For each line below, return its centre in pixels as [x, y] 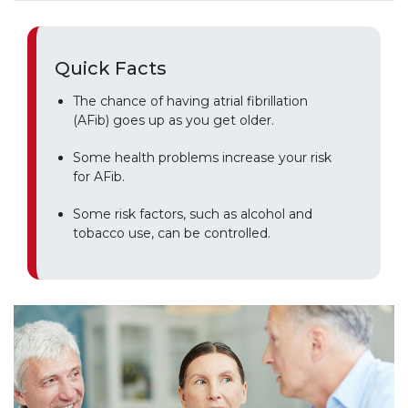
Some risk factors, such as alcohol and [193, 214]
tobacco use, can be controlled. [172, 234]
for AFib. [99, 177]
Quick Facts [111, 69]
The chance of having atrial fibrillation [190, 102]
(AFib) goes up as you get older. [173, 121]
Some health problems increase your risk [202, 158]
